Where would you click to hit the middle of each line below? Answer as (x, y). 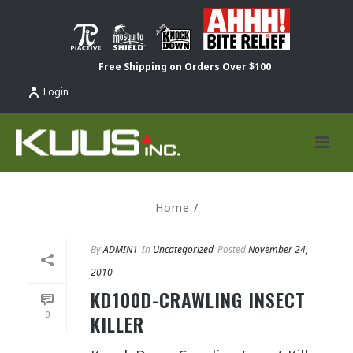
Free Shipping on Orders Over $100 (184, 67)
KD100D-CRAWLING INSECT (198, 299)
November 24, (278, 249)
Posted (232, 249)
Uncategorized (183, 249)
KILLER (117, 324)
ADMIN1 (121, 249)
